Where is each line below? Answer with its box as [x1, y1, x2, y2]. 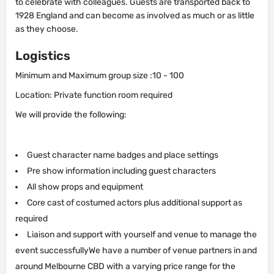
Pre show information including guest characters [27, 166, 216, 176]
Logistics [15, 48, 70, 63]
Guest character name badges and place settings [27, 150, 218, 160]
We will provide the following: [15, 109, 127, 120]
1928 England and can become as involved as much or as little [15, 10, 254, 21]
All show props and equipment [27, 182, 143, 192]
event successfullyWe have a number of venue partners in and [15, 245, 257, 256]
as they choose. [15, 24, 78, 34]
